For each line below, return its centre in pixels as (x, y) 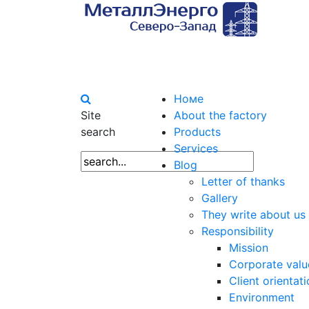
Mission (249, 248)
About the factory (220, 116)
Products (197, 132)
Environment (262, 298)
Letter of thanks (243, 182)
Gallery (220, 198)
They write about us (253, 215)
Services (196, 149)
